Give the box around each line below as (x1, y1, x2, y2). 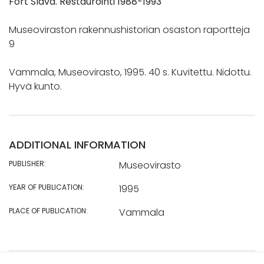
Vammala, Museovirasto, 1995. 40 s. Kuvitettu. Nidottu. (9, 65, 252, 80)
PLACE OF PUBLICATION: (9, 206, 88, 216)
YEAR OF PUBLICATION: (9, 182, 84, 193)
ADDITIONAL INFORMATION (9, 137, 146, 153)
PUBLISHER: (9, 159, 46, 169)
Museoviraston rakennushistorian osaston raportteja (9, 23, 250, 37)
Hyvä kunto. (9, 80, 62, 94)
